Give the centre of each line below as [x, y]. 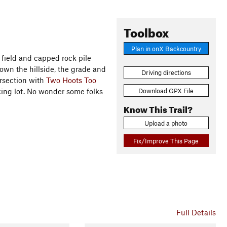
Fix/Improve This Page [166, 141]
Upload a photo [166, 123]
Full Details [196, 213]
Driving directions [166, 73]
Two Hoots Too [71, 80]
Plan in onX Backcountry [166, 48]
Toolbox [146, 31]
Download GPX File [166, 90]
